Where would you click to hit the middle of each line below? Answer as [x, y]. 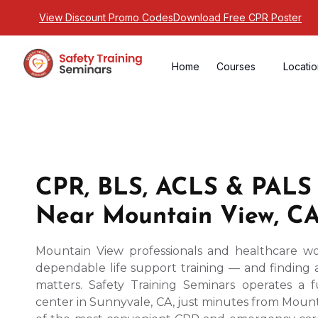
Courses [236, 66]
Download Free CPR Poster [237, 17]
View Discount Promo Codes [106, 17]
